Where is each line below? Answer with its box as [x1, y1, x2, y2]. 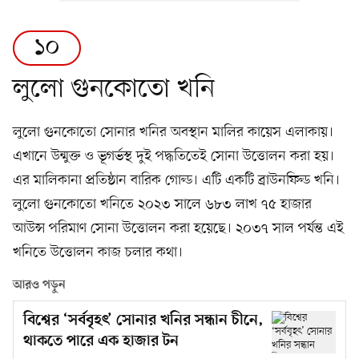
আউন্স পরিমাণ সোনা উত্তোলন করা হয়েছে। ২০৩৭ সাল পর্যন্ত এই [13, 218, 344, 238]
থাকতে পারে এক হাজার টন [23, 332, 179, 351]
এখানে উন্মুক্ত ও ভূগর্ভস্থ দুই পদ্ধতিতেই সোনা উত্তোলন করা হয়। [13, 146, 334, 166]
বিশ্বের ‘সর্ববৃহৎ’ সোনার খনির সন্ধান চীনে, [23, 311, 264, 330]
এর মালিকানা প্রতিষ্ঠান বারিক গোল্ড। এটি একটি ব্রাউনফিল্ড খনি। [13, 170, 340, 190]
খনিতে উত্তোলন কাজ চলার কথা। [13, 242, 183, 262]
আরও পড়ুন [13, 277, 66, 292]
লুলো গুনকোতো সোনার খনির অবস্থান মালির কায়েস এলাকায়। [13, 122, 333, 142]
